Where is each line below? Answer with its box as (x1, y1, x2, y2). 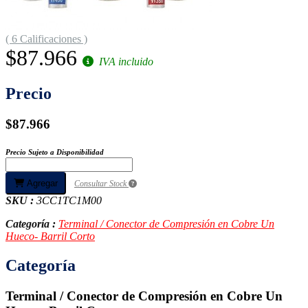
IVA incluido (96, 56, 153, 68)
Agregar (24, 177, 58, 188)
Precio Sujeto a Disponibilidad (5, 147, 104, 156)
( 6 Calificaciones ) (5, 33, 87, 45)
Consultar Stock (74, 178, 129, 188)
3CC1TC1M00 (36, 194, 102, 206)
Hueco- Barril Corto (5, 230, 95, 242)
